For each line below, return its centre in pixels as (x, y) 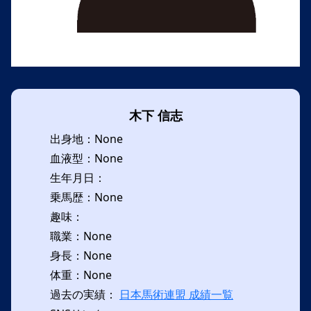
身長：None (81, 255)
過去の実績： (85, 294)
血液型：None (86, 158)
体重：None (81, 275)
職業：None (81, 236)
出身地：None (86, 139)
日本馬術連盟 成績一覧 (176, 294)
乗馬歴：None (86, 197)
